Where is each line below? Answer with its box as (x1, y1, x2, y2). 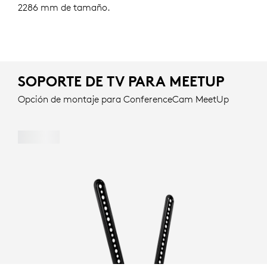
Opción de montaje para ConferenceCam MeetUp (18, 93, 229, 105)
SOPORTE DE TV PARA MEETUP (18, 72, 224, 91)
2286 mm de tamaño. (18, 1, 110, 14)
